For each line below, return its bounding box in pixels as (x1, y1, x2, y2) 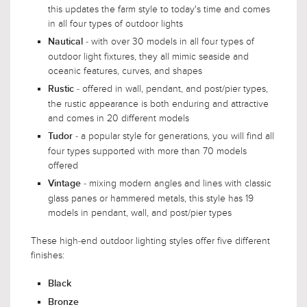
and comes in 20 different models (48, 112, 189, 124)
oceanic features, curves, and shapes (48, 64, 202, 77)
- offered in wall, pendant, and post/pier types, (77, 82, 268, 95)
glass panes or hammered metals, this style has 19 (48, 192, 254, 204)
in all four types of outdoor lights (48, 17, 183, 29)
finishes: (31, 249, 64, 261)
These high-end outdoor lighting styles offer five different (31, 234, 270, 247)
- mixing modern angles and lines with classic (84, 177, 271, 189)
